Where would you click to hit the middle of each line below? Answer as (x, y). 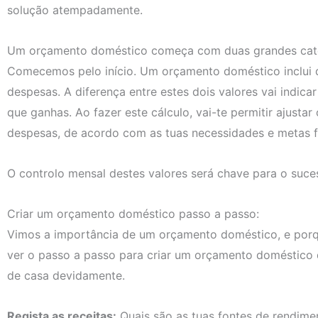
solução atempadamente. (75, 10)
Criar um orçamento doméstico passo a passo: (133, 214)
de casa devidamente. (66, 276)
